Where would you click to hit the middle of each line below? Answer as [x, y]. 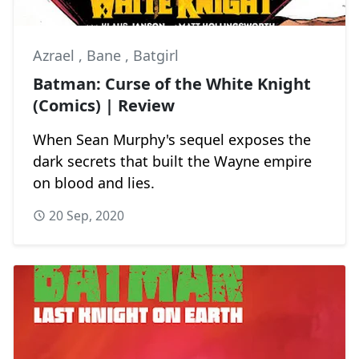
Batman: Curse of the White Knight [172, 83]
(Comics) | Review [104, 105]
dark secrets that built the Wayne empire [172, 161]
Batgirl [156, 55]
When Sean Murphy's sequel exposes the [172, 139]
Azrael [56, 55]
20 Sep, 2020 [86, 215]
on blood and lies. [94, 182]
